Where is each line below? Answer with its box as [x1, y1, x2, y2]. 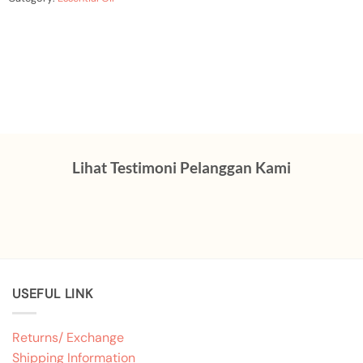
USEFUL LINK [12, 284, 93, 302]
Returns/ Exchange [12, 329, 124, 347]
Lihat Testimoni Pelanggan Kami [72, 158, 291, 177]
